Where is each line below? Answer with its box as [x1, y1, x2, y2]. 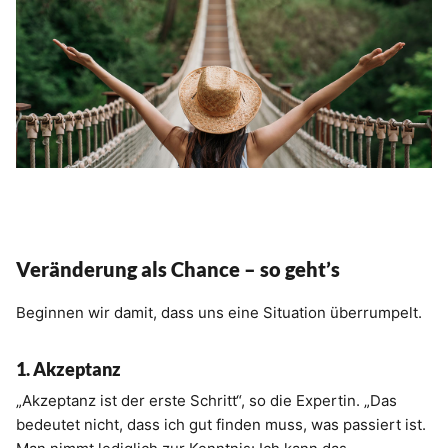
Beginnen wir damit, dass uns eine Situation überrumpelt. [16, 303, 422, 323]
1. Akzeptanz [16, 358, 121, 381]
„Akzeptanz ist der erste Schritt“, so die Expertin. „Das [16, 391, 397, 411]
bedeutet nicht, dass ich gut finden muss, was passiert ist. [16, 415, 426, 435]
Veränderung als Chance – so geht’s [16, 257, 340, 282]
